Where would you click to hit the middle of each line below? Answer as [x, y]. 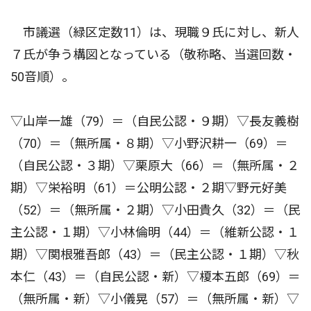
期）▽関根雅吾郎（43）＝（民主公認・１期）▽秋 [155, 254]
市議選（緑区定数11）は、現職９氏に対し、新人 [155, 32]
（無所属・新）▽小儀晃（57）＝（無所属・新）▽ [155, 299]
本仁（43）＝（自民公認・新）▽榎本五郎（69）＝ [155, 277]
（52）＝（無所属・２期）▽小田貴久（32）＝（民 [155, 210]
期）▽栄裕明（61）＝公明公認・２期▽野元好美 [149, 188]
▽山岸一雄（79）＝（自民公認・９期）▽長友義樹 [155, 121]
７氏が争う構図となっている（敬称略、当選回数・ [153, 54]
